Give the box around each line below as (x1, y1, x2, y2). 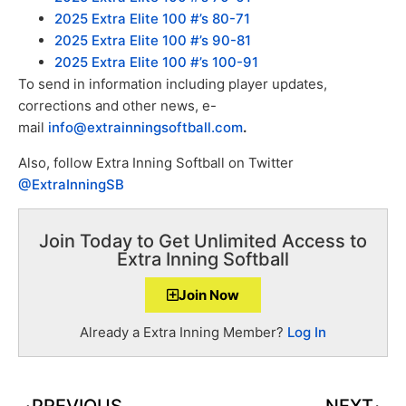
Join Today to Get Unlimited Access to (39, 229, 367, 252)
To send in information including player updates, (18, 75, 327, 93)
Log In (287, 323, 326, 341)
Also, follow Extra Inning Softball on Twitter (18, 153, 294, 171)
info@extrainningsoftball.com (48, 119, 243, 137)
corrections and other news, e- (18, 97, 217, 115)
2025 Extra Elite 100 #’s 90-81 (54, 32, 251, 50)
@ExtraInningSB (18, 175, 124, 193)
